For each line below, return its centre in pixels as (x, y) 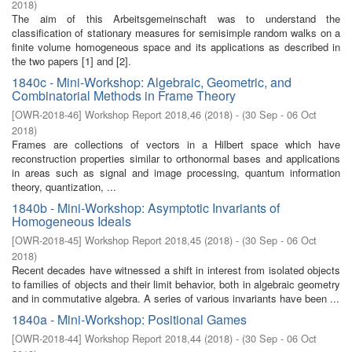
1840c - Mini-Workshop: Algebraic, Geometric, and (152, 82)
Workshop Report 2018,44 (143, 338)
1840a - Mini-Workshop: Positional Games (129, 319)
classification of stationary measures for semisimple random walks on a (176, 33)
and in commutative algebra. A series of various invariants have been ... (176, 298)
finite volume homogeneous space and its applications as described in (176, 47)
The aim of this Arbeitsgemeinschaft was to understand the (176, 18)
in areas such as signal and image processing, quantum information (176, 172)
